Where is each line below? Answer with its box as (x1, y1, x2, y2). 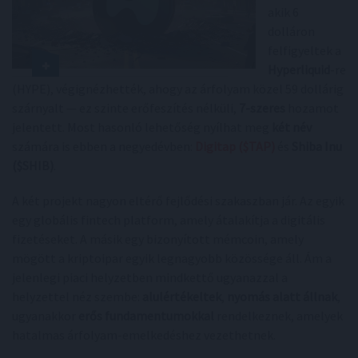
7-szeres (239, 100, 285, 116)
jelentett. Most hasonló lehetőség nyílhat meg (12, 119, 272, 135)
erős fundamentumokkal (78, 308, 214, 324)
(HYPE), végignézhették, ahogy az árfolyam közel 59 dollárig (12, 81, 344, 97)
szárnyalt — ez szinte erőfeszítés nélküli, (12, 100, 239, 116)
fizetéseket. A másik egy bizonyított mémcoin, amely (12, 231, 304, 247)
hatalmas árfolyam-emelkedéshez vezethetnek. (12, 327, 276, 343)
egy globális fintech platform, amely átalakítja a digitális (12, 212, 325, 228)
